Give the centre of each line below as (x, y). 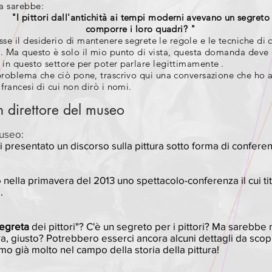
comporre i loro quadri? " (141, 29)
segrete (141, 40)
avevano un (211, 17)
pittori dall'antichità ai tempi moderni (103, 17)
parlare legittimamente (169, 63)
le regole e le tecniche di (212, 40)
